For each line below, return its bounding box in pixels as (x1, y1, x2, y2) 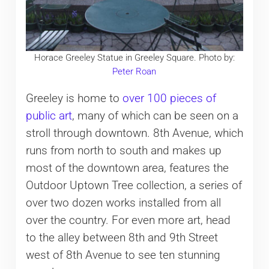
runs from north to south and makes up (25, 144, 222, 157)
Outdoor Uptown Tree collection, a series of (25, 178, 242, 192)
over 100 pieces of (122, 91, 216, 105)
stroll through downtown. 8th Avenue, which (25, 126, 243, 140)
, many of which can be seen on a (71, 109, 238, 122)
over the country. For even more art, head (25, 213, 231, 227)
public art (25, 109, 72, 122)
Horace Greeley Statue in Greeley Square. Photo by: (34, 52, 235, 64)
